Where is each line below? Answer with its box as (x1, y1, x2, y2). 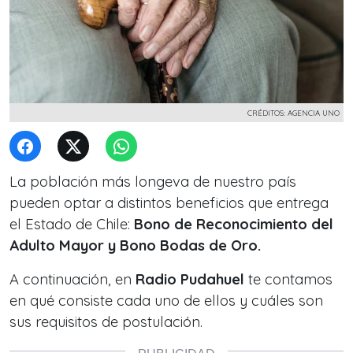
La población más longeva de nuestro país (9, 173, 296, 191)
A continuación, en (9, 270, 136, 288)
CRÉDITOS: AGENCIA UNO (247, 108, 340, 117)
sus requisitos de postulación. (9, 313, 203, 331)
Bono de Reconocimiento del (130, 215, 333, 233)
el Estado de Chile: (9, 215, 130, 233)
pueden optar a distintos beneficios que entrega (9, 194, 329, 212)
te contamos (244, 270, 333, 288)
